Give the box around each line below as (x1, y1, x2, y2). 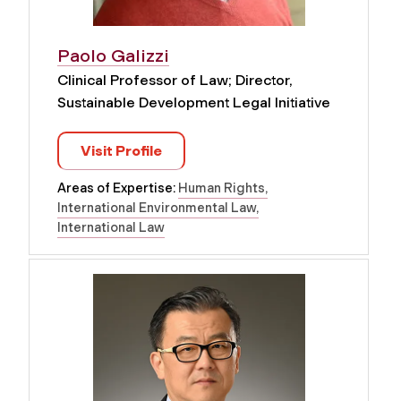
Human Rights (178, 180, 265, 197)
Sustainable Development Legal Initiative (57, 94, 330, 112)
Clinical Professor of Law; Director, (57, 72, 293, 90)
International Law (57, 219, 165, 236)
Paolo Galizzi (57, 45, 169, 67)
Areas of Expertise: (57, 180, 178, 197)
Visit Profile (81, 142, 162, 160)
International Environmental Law (57, 200, 256, 217)
